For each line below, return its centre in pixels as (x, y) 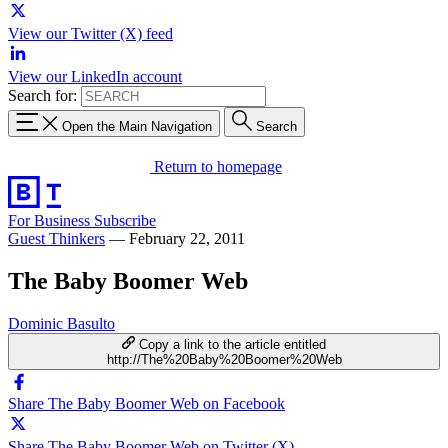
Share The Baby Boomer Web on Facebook (146, 403)
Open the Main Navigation (137, 126)
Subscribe (125, 220)
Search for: (42, 95)
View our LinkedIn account (95, 76)
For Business (51, 220)
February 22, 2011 (187, 238)
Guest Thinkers (56, 238)
